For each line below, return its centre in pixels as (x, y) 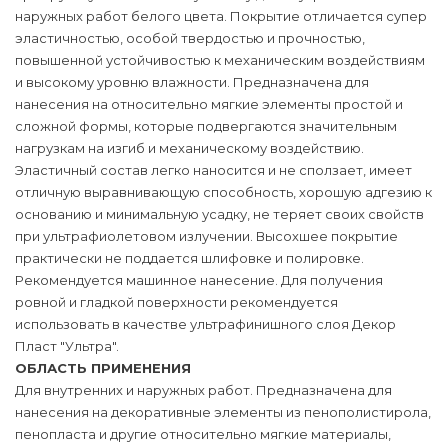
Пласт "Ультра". (70, 346)
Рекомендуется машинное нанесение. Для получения (199, 280)
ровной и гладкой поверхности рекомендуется (176, 302)
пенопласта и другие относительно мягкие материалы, (203, 434)
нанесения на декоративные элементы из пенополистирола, (223, 412)
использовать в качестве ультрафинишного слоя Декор (205, 324)
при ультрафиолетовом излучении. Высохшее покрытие (206, 236)
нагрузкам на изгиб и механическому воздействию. (189, 148)
